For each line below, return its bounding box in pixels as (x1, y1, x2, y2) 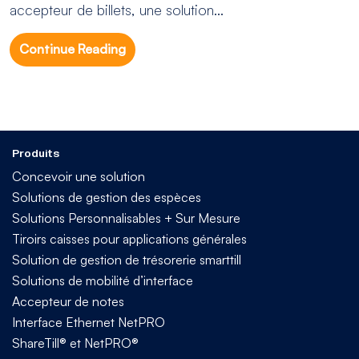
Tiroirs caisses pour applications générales (12, 230, 247, 247)
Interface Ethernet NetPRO (12, 313, 165, 330)
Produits (12, 146, 59, 159)
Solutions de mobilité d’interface (12, 272, 193, 288)
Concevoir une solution (12, 167, 145, 184)
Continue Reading (19, 41, 127, 58)
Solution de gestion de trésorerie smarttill (12, 251, 241, 268)
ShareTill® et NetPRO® (12, 334, 139, 351)
